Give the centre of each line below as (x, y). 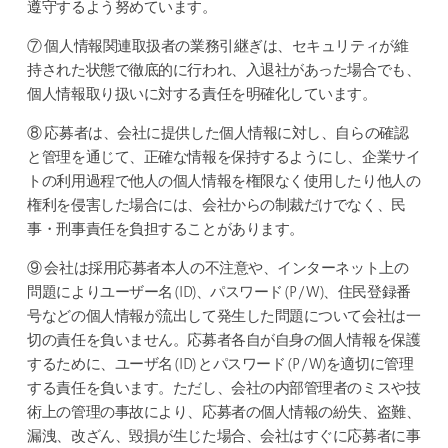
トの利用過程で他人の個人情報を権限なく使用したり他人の (224, 182)
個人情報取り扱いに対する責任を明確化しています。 (202, 95)
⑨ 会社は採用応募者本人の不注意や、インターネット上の (218, 269)
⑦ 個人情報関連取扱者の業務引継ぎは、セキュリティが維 (218, 47)
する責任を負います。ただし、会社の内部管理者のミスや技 (224, 389)
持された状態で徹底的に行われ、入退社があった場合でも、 (224, 71)
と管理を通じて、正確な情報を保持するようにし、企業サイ (224, 158)
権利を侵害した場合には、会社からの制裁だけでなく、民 (216, 206)
